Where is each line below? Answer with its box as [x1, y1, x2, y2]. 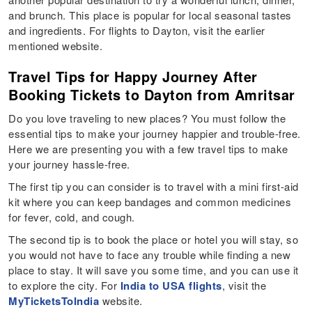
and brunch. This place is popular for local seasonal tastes [8, 8, 292, 23]
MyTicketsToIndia [8, 293, 100, 309]
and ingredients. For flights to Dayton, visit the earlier [8, 23, 265, 38]
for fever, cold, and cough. [8, 210, 135, 225]
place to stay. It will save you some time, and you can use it [8, 263, 299, 278]
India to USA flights [120, 278, 222, 294]
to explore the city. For [8, 278, 120, 293]
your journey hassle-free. [8, 157, 130, 172]
